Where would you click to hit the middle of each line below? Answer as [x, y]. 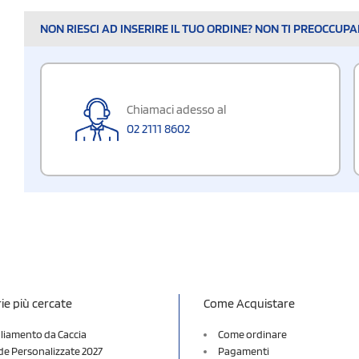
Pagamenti [244, 351]
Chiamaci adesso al [176, 109]
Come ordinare [252, 334]
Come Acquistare [249, 303]
